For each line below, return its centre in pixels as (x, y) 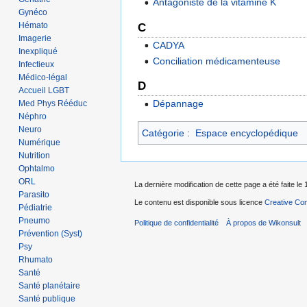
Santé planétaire (50, 285)
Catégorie (163, 133)
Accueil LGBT (44, 90)
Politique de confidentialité (176, 222)
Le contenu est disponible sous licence (199, 202)
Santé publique (47, 298)
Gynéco (33, 12)
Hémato (34, 25)
